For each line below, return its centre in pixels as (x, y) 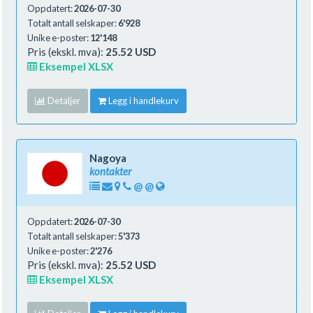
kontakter (110, 171)
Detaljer (63, 100)
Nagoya (108, 158)
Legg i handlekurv (143, 100)
